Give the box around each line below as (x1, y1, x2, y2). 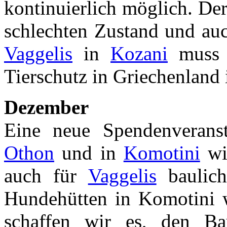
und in (54, 142, 124, 164)
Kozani (110, 43, 168, 65)
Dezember (4, 96, 89, 119)
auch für (4, 165, 88, 187)
